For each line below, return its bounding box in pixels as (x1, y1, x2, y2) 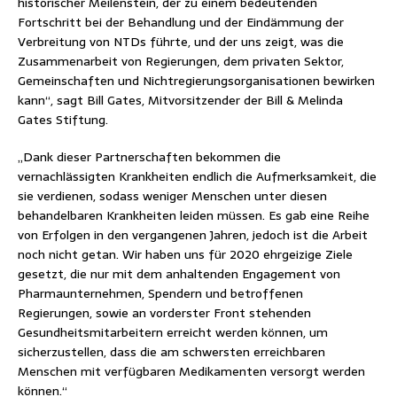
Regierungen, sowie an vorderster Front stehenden (18, 302, 311, 323)
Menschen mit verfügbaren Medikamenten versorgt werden (18, 361, 365, 381)
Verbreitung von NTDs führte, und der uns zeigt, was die (18, 31, 344, 51)
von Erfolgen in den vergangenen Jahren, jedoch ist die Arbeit (18, 224, 368, 245)
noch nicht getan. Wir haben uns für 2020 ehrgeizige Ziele (18, 244, 353, 264)
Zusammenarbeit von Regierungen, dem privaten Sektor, (18, 51, 344, 71)
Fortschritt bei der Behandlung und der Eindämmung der (18, 12, 344, 32)
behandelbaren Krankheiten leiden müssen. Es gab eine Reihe (18, 205, 370, 225)
